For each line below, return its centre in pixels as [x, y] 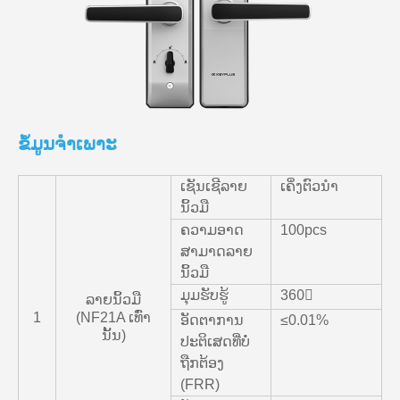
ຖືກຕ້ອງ [202, 363]
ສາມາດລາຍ [217, 252]
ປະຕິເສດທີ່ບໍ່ [215, 342]
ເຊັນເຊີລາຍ [214, 187]
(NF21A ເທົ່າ [113, 318]
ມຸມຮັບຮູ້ [204, 296]
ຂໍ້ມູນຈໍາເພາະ [67, 144]
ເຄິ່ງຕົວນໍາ [309, 187]
